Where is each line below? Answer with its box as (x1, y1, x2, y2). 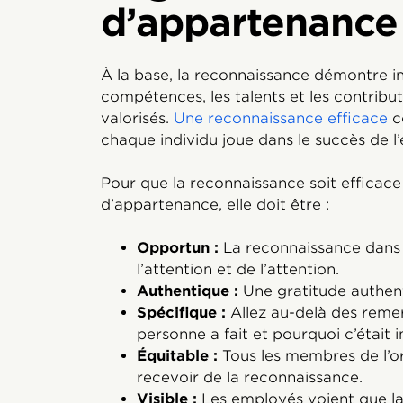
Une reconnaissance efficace (174, 109, 388, 127)
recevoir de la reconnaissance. (137, 368, 363, 386)
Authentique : (137, 282, 243, 300)
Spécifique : (137, 303, 230, 321)
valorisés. (101, 109, 174, 127)
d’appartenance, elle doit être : (101, 195, 329, 213)
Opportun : (137, 238, 223, 256)
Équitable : (137, 346, 222, 364)
